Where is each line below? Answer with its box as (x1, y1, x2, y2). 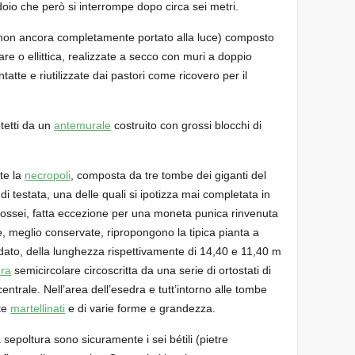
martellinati (10, 301, 66, 315)
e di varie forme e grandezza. (65, 301, 216, 315)
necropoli (25, 168, 71, 181)
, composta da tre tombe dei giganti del (71, 168, 267, 181)
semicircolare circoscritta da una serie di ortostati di (11, 263, 272, 277)
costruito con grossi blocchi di (111, 118, 262, 132)
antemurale (54, 118, 112, 132)
